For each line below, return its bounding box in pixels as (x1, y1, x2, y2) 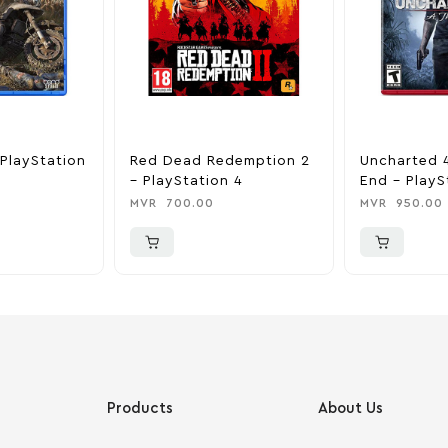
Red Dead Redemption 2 (130, 153, 310, 168)
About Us (317, 400, 383, 416)
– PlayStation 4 (130, 173, 243, 188)
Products (107, 400, 173, 416)
